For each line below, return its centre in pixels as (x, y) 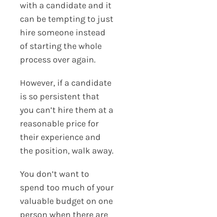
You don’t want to (54, 174)
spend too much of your (67, 187)
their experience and (60, 137)
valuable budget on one (66, 201)
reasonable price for (59, 123)
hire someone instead (62, 32)
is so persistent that (59, 96)
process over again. (57, 59)
